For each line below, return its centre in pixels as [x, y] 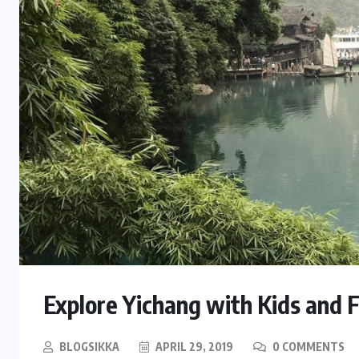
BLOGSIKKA [89, 347]
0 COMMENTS [307, 347]
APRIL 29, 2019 [193, 347]
